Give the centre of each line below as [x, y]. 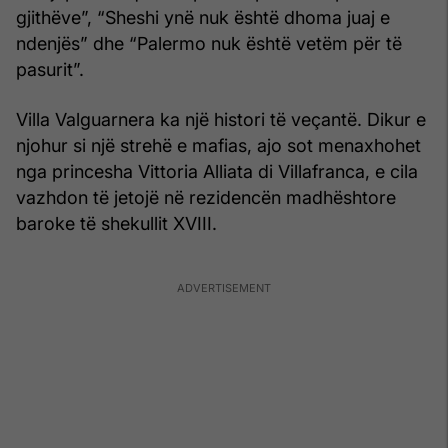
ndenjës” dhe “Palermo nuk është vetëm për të [209, 44]
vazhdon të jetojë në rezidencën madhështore [206, 198]
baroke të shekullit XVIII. [116, 224]
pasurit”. [50, 70]
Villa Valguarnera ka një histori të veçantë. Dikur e [221, 120]
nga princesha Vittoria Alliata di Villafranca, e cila [217, 172]
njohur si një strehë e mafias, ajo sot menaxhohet [218, 146]
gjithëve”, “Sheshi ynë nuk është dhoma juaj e [203, 18]
